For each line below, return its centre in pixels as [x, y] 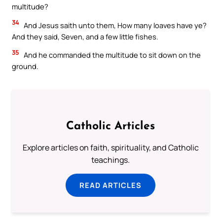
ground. [25, 66]
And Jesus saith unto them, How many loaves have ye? [114, 25]
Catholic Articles [110, 127]
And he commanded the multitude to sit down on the [111, 55]
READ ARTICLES [110, 185]
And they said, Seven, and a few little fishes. [85, 36]
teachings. [110, 160]
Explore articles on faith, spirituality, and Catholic [110, 148]
